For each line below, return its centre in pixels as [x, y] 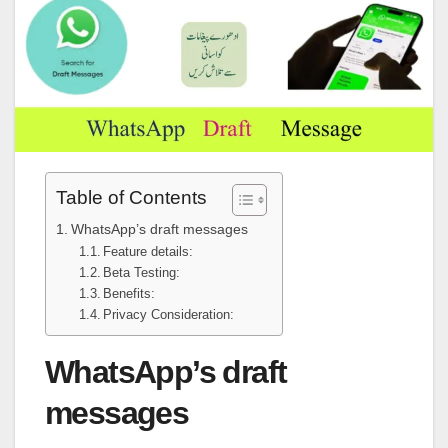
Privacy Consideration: [169, 315]
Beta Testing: [142, 273]
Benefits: [129, 294]
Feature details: [148, 252]
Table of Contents [131, 198]
